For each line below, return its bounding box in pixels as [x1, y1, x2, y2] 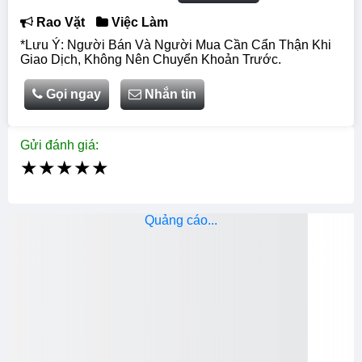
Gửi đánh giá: [20, 138, 99, 153]
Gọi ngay [43, 87, 101, 102]
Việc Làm [108, 15, 168, 30]
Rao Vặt [33, 15, 85, 30]
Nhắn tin [145, 87, 196, 102]
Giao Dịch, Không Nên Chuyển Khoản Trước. [20, 53, 281, 67]
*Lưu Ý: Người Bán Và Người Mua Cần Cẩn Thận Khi [20, 38, 331, 53]
